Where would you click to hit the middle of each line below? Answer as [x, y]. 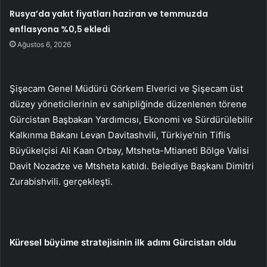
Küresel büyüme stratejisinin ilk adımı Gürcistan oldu [123, 242]
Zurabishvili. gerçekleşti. [61, 181]
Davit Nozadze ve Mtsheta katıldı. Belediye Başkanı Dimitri [132, 166]
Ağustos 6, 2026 [44, 44]
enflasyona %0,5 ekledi [60, 29]
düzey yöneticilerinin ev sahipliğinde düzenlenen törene [128, 104]
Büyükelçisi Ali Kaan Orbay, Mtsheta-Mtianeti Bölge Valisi [129, 150]
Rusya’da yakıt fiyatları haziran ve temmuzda [109, 13]
